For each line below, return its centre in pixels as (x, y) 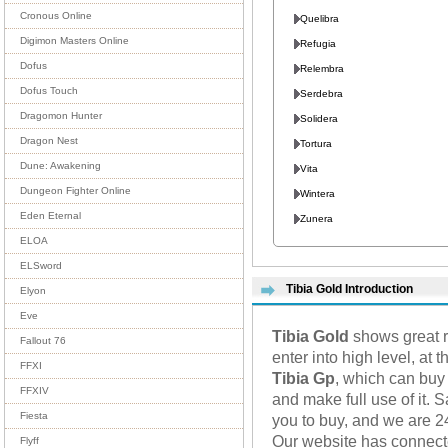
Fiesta (34, 415)
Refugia (318, 43)
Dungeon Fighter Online (75, 190)
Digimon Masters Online (74, 40)
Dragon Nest (49, 140)
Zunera (317, 218)
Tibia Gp (304, 377)
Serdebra (322, 93)
